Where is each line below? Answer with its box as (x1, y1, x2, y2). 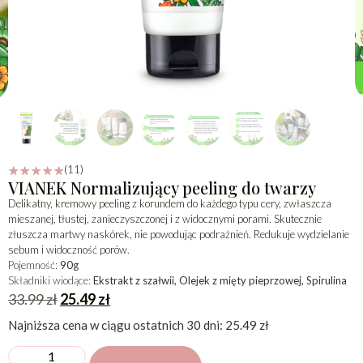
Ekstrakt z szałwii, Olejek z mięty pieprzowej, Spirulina (93, 273, 347, 287)
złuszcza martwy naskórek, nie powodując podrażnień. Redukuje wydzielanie (8, 227, 349, 241)
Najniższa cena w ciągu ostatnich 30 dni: (8, 318, 225, 333)
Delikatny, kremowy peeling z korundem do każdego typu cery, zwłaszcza (8, 196, 331, 210)
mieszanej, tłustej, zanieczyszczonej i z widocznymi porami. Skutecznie (8, 211, 322, 225)
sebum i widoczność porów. (8, 242, 130, 256)
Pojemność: (8, 258, 60, 271)
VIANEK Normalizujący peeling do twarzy (8, 176, 316, 199)
